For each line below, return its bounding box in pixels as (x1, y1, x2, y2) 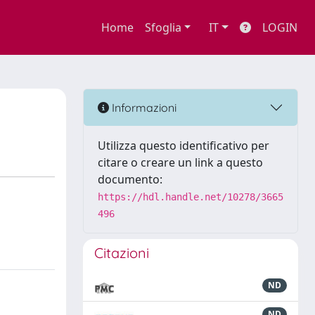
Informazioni (109, 100, 176, 115)
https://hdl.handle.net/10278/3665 (98, 191, 283, 202)
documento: (98, 172, 162, 187)
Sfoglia (144, 20, 181, 35)
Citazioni (94, 244, 149, 262)
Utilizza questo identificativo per (98, 138, 269, 153)
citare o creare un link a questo (98, 155, 263, 170)
